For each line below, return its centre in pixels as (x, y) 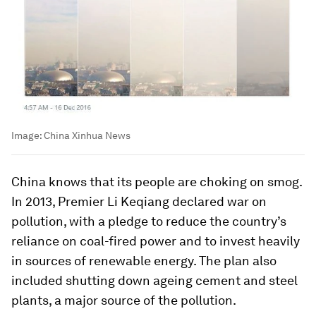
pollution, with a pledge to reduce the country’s (149, 221)
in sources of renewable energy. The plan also (144, 261)
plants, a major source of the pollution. (124, 300)
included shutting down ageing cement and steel (154, 281)
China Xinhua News (87, 136)
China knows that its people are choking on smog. (157, 182)
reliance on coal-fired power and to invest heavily (156, 241)
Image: (28, 136)
